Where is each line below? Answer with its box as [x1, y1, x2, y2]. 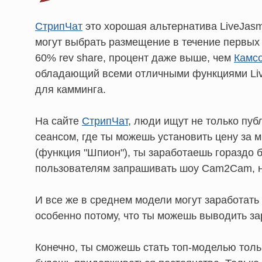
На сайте [35, 115, 82, 127]
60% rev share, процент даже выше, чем [35, 51, 234, 64]
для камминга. [35, 83, 106, 95]
